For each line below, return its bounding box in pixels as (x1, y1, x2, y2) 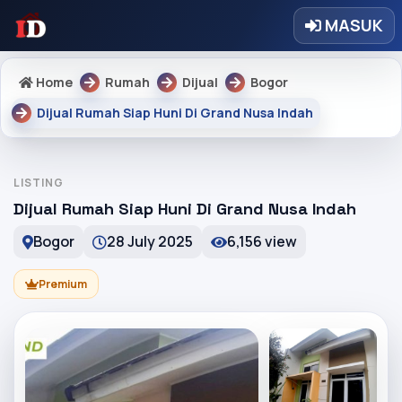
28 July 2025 (107, 232, 193, 251)
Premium (39, 276, 87, 292)
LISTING (13, 175, 64, 190)
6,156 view (227, 232, 297, 251)
